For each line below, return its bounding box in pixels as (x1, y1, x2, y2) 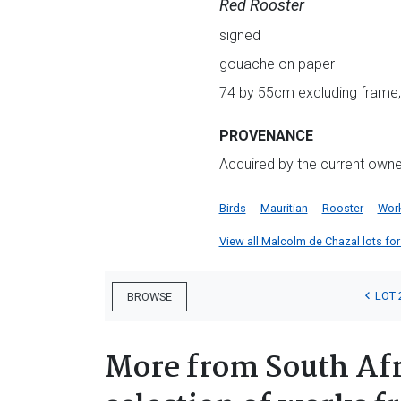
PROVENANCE (218, 127, 313, 144)
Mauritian (260, 201, 308, 215)
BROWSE (127, 289, 172, 303)
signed (218, 27, 260, 44)
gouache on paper (218, 55, 335, 73)
